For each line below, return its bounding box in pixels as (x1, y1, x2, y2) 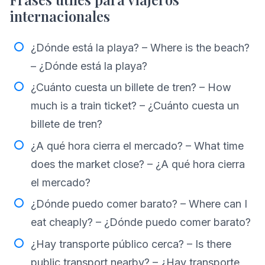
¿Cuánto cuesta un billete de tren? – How (31, 81, 231, 94)
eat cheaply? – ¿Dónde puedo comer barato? (31, 216, 251, 229)
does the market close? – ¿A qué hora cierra (31, 157, 245, 170)
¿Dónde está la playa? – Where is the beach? (31, 41, 250, 54)
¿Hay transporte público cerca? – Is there (31, 238, 231, 250)
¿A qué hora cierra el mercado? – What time (31, 139, 244, 152)
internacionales (9, 6, 110, 25)
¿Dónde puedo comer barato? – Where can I (31, 198, 247, 211)
